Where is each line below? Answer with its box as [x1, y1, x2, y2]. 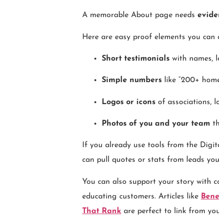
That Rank [82, 207, 121, 215]
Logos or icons [102, 98, 155, 106]
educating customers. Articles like [82, 192, 201, 200]
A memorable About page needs [82, 11, 197, 20]
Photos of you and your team [102, 120, 210, 128]
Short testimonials [102, 54, 170, 63]
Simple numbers [102, 76, 162, 85]
